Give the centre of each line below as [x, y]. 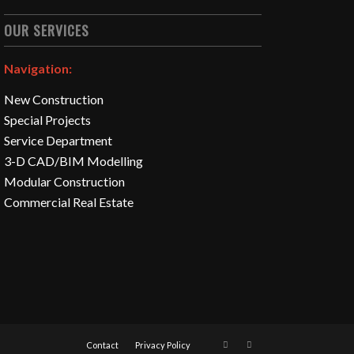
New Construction [54, 100]
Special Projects [48, 120]
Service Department [58, 141]
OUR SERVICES [47, 30]
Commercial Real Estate [69, 202]
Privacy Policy [162, 345]
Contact [102, 345]
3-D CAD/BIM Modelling [74, 161]
